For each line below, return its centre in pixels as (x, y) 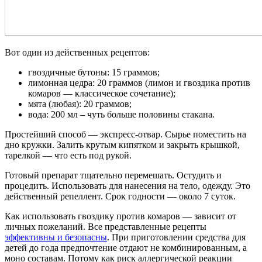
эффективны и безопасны (56, 237)
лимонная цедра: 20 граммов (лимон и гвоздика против (139, 83)
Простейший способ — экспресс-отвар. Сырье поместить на (125, 135)
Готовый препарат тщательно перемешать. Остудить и (113, 175)
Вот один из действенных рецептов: (77, 53)
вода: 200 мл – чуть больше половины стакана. (121, 115)
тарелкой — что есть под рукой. (68, 156)
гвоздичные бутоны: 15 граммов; (94, 73)
